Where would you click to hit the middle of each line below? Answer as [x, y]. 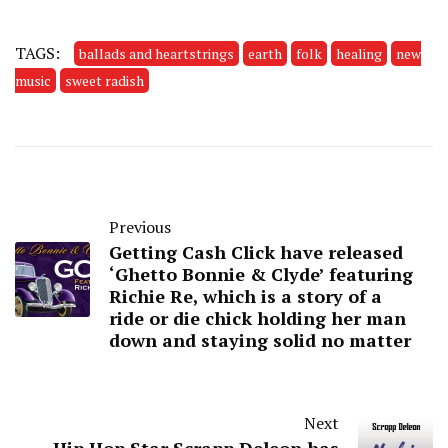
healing [359, 54]
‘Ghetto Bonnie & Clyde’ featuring [261, 274]
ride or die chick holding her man [257, 318]
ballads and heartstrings [156, 54]
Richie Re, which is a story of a [245, 296]
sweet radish [104, 81]
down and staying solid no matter [260, 340]
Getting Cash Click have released [256, 252]
